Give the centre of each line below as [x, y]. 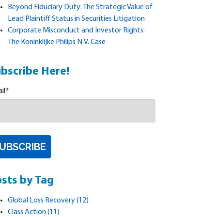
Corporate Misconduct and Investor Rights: [77, 31]
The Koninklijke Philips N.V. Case [57, 42]
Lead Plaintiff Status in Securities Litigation [77, 19]
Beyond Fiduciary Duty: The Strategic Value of [80, 8]
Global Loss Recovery [42, 201]
